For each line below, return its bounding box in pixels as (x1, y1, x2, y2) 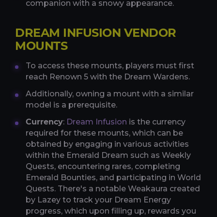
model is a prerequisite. (26, 100, 117, 109)
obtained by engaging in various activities (26, 139, 189, 149)
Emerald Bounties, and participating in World (26, 172, 201, 182)
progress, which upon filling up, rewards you (26, 206, 196, 216)
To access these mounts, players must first (26, 61, 194, 70)
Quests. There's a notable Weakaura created (26, 184, 200, 193)
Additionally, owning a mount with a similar (26, 89, 194, 98)
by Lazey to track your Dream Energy (26, 195, 171, 204)
